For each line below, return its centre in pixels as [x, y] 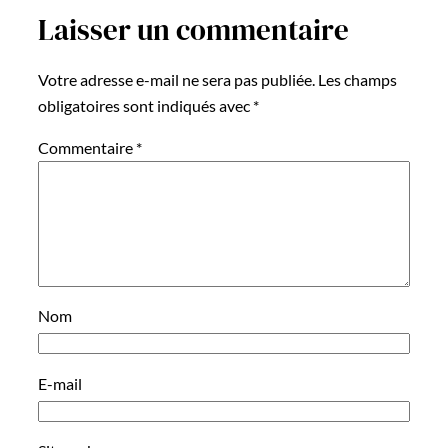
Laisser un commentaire [193, 30]
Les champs [357, 79]
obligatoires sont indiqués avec [145, 105]
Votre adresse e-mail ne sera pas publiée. [176, 79]
